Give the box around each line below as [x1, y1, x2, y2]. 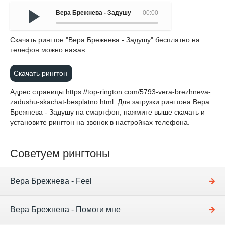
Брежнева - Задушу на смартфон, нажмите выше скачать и [10, 108, 205, 116]
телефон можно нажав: [10, 46, 87, 54]
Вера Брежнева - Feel [10, 177, 92, 186]
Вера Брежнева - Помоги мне [10, 205, 121, 214]
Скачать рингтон [14, 69, 67, 77]
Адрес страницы [10, 88, 66, 96]
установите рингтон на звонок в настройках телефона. [10, 118, 190, 126]
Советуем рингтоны [10, 147, 110, 160]
